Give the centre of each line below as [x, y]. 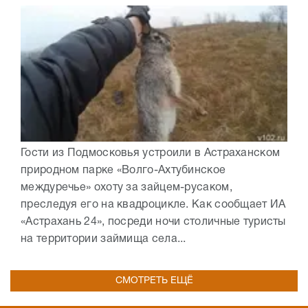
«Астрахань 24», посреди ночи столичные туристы [153, 222]
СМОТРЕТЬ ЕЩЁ [154, 281]
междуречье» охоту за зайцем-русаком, [126, 188]
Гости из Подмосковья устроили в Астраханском [151, 154]
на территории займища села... [103, 240]
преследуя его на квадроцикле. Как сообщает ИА [153, 205]
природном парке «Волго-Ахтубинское [123, 171]
